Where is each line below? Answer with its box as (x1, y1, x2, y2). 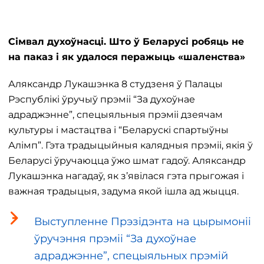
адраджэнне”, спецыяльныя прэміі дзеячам (8, 109, 223, 120)
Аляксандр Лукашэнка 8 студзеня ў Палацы (8, 78, 223, 90)
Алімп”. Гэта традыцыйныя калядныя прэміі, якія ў (8, 140, 253, 151)
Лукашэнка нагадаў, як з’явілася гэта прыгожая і (8, 170, 244, 181)
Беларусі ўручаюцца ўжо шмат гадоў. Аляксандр (8, 155, 246, 166)
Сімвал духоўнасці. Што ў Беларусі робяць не (8, 36, 244, 47)
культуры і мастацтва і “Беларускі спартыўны (8, 124, 229, 136)
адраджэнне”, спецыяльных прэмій (34, 249, 228, 262)
